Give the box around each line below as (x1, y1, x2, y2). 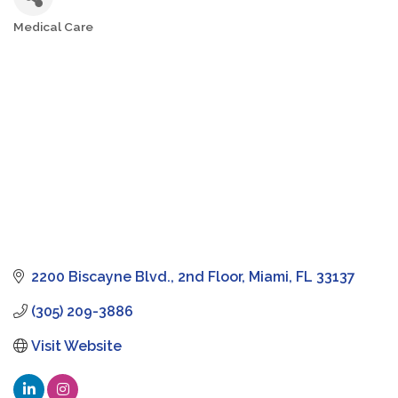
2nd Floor (178, 267, 242, 285)
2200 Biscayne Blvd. (31, 267, 171, 285)
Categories (12, 30, 74, 45)
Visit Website (31, 337, 122, 354)
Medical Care (13, 19, 93, 34)
